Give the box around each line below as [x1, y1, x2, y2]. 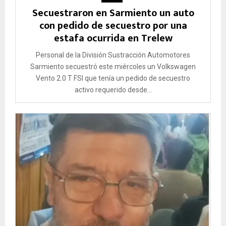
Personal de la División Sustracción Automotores [36, 51, 190, 60]
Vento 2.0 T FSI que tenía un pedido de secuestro [36, 74, 190, 83]
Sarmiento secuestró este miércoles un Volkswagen [30, 63, 196, 71]
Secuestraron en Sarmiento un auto [32, 5, 194, 22]
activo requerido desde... [74, 86, 152, 94]
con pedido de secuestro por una [39, 17, 187, 35]
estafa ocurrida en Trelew [53, 30, 173, 47]
